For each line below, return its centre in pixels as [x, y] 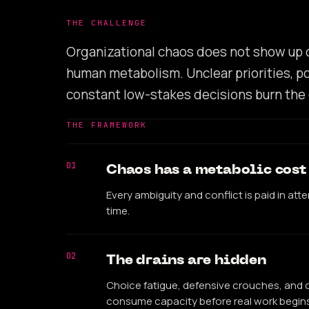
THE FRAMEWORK [107, 124]
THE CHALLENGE [107, 22]
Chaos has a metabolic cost [206, 170]
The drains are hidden [186, 260]
